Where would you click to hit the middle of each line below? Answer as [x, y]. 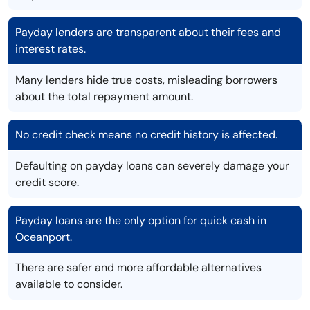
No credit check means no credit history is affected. [146, 135]
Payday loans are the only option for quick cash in [141, 221]
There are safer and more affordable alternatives [138, 268]
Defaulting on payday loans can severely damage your [152, 166]
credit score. [47, 183]
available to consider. [69, 284]
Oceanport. [44, 237]
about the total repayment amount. [104, 97]
